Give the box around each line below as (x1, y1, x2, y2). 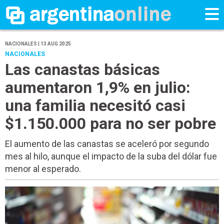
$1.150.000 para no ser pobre (5, 114, 216, 133)
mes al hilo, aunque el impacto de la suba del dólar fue (5, 151, 217, 162)
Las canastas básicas (5, 60, 160, 79)
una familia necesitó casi (5, 96, 185, 115)
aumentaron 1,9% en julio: (5, 78, 190, 97)
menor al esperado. (5, 163, 81, 174)
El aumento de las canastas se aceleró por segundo (5, 138, 209, 149)
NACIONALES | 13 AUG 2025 (5, 41, 71, 47)
